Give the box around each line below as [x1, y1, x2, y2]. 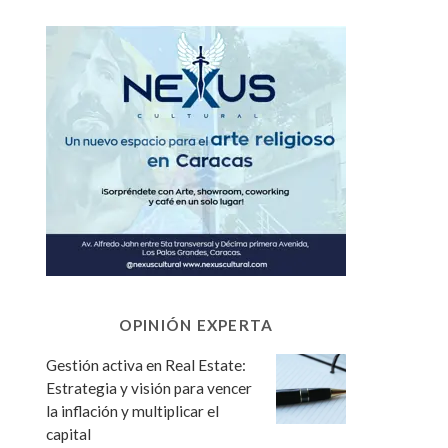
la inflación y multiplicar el [46, 401, 219, 420]
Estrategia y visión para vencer [46, 378, 252, 397]
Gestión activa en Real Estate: [46, 355, 246, 374]
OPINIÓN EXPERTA [118, 315, 274, 334]
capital [46, 424, 91, 443]
